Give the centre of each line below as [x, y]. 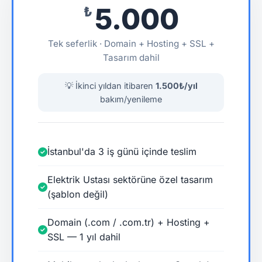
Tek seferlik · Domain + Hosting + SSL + [131, 44]
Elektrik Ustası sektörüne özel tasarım [130, 180]
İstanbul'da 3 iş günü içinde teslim [122, 151]
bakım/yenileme [131, 99]
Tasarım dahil [131, 58]
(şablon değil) [78, 194]
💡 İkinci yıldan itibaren [110, 86]
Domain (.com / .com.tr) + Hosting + [129, 222]
